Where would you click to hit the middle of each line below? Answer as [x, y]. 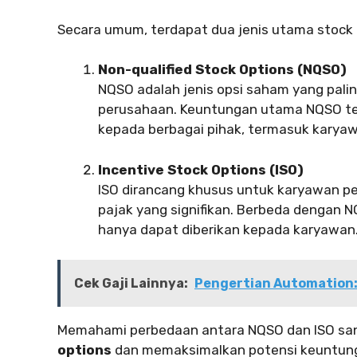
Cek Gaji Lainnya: [131, 284]
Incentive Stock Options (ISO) [201, 169]
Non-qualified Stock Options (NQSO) [222, 70]
